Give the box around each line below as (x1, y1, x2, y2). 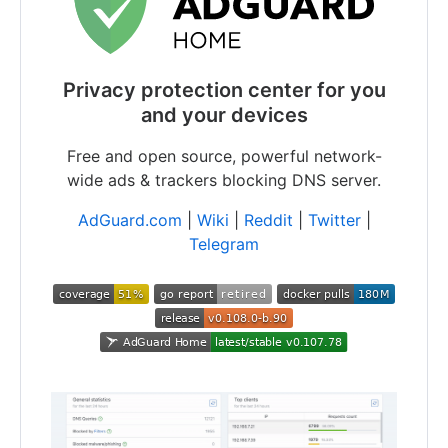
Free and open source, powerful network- (66, 146, 382, 166)
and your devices (140, 103, 308, 127)
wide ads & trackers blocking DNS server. (67, 170, 381, 190)
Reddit (243, 210, 293, 230)
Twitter (307, 210, 361, 230)
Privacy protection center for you (62, 78, 386, 102)
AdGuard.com (77, 210, 182, 230)
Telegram (189, 234, 259, 254)
